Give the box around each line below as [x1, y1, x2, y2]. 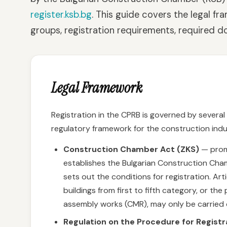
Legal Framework [51, 78, 142, 97]
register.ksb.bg [30, 9, 92, 21]
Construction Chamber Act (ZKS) [63, 144, 199, 155]
